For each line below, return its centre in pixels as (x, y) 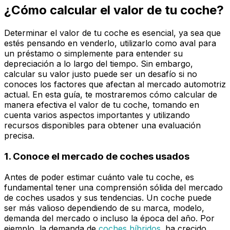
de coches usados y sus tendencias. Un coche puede (108, 197)
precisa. (19, 136)
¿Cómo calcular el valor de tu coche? (114, 10)
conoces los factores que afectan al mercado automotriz (115, 84)
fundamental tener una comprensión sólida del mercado (113, 187)
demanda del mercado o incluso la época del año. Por (109, 218)
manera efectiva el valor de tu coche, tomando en (102, 105)
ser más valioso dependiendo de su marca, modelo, (104, 208)
